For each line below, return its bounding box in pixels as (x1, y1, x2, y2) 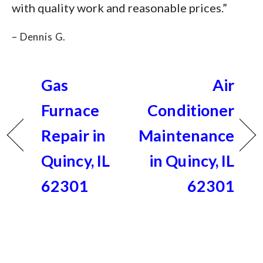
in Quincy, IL (149, 150, 235, 170)
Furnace (41, 100, 99, 120)
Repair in (41, 125, 106, 145)
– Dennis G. (12, 30, 66, 43)
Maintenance (139, 125, 235, 145)
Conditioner (147, 100, 235, 120)
